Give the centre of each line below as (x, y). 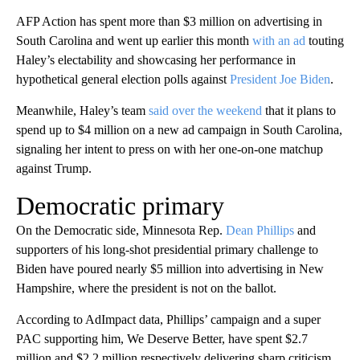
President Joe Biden (280, 79)
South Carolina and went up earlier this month (134, 40)
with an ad (279, 40)
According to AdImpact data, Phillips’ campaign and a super (168, 319)
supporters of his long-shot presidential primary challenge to (167, 249)
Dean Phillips (260, 230)
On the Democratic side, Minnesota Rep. (121, 230)
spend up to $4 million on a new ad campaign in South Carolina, (179, 129)
